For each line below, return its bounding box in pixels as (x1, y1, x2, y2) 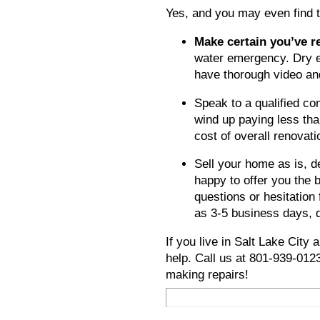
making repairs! (166, 267, 249, 281)
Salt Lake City (234, 234, 313, 249)
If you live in (166, 234, 234, 249)
